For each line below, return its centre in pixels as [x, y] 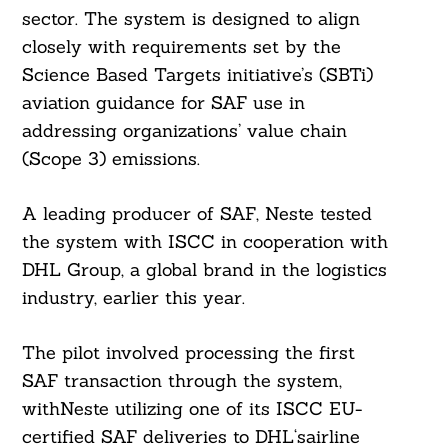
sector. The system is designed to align [190, 19]
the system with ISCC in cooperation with [204, 242]
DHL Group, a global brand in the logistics [204, 270]
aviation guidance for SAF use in [163, 103]
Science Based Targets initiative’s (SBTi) [197, 75]
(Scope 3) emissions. [110, 159]
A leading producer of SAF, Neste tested [196, 214]
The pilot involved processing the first [188, 353]
